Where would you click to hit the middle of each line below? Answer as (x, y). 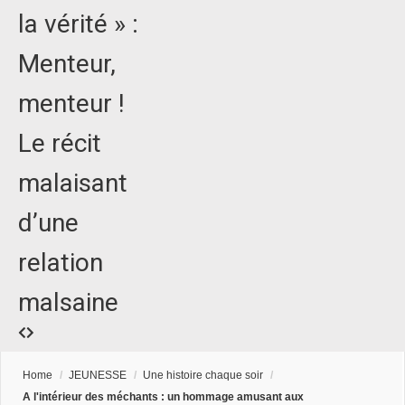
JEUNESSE (98, 376)
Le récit (60, 144)
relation (61, 263)
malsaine (68, 303)
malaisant (73, 184)
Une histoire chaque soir (203, 376)
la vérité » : (78, 24)
